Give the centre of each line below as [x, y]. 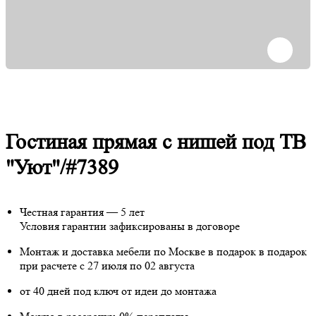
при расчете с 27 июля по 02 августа [107, 266]
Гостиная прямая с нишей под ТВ [156, 142]
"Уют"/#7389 [62, 168]
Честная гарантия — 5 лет [82, 212]
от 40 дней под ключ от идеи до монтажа [118, 291]
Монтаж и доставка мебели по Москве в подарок [139, 252]
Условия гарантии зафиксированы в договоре [130, 226]
